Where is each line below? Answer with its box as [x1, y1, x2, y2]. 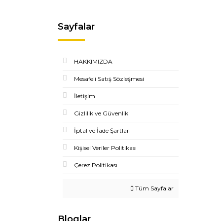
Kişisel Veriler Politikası [74, 144, 137, 151]
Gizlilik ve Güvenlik [74, 110, 128, 117]
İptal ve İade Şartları [74, 127, 131, 134]
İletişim [74, 92, 95, 100]
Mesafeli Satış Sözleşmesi [74, 75, 144, 82]
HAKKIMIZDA [74, 58, 112, 65]
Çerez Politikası [74, 161, 117, 169]
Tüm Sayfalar [134, 184, 174, 192]
